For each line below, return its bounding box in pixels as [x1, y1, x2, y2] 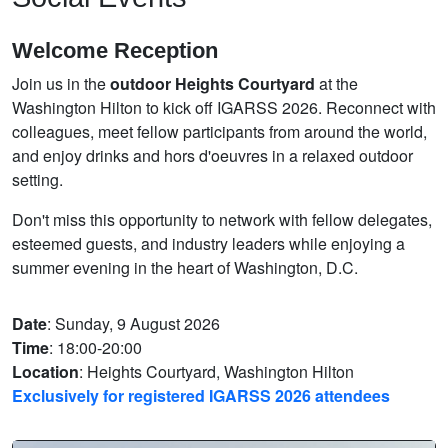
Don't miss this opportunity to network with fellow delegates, [12, 207, 432, 231]
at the [315, 71, 358, 95]
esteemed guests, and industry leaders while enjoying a [12, 231, 405, 255]
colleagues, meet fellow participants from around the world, [12, 119, 427, 143]
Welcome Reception [12, 37, 218, 63]
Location [12, 359, 79, 383]
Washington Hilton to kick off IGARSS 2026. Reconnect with [12, 95, 436, 119]
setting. [12, 167, 63, 191]
